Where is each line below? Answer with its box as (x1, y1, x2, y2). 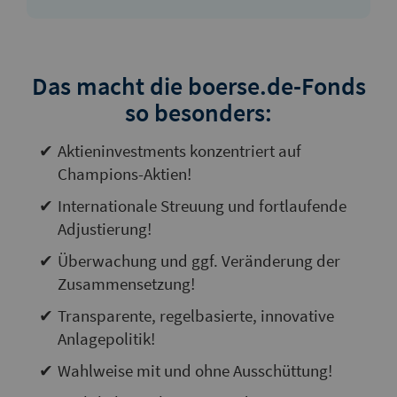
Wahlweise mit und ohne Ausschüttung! (57, 359, 332, 382)
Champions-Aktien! (57, 162, 191, 185)
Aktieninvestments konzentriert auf (57, 139, 301, 162)
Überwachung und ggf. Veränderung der (57, 249, 340, 272)
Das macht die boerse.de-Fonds (31, 68, 366, 103)
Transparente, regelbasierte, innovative (57, 304, 334, 327)
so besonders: (125, 95, 272, 129)
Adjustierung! (57, 217, 152, 240)
